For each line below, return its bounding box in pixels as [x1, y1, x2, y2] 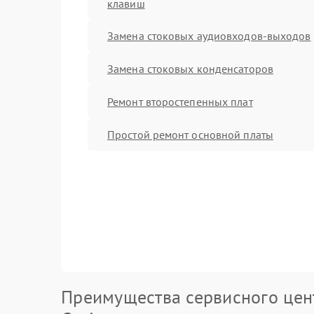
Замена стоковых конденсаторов [107, 61, 273, 76]
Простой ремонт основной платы [107, 127, 273, 142]
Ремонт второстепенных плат [107, 94, 253, 109]
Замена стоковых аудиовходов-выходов [107, 28, 311, 43]
